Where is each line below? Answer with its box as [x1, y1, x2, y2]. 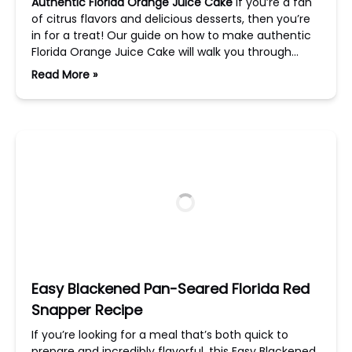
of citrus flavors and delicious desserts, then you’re [31, 11, 310, 27]
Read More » [31, 67, 97, 82]
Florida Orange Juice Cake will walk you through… [31, 44, 299, 60]
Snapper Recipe [31, 300, 142, 320]
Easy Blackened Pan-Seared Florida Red [31, 279, 310, 299]
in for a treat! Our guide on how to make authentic [31, 27, 311, 43]
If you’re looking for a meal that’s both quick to [31, 327, 288, 343]
